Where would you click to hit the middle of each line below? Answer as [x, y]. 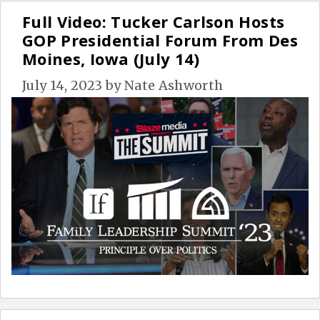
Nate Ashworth [174, 85]
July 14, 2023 [62, 85]
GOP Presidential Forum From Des [160, 40]
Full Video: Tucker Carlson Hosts [154, 21]
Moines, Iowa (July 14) [111, 58]
